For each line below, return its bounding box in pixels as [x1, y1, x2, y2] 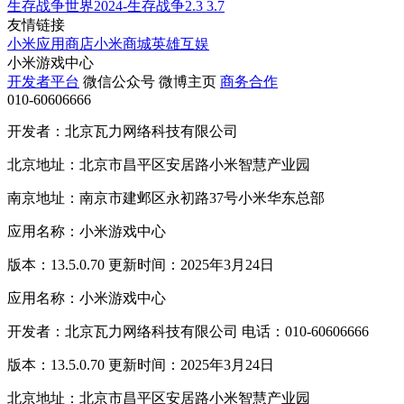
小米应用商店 [7, 35, 94, 51]
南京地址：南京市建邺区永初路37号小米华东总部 [7, 189, 325, 206]
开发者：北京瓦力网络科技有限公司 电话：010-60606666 [7, 323, 369, 339]
